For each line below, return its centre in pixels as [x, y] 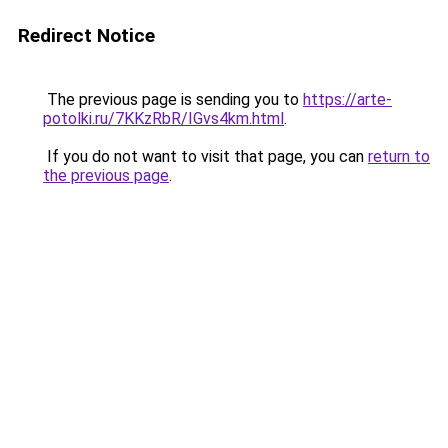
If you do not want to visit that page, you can [205, 156]
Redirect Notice [86, 35]
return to [399, 156]
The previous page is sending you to [173, 99]
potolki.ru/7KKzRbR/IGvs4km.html [163, 118]
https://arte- [347, 99]
